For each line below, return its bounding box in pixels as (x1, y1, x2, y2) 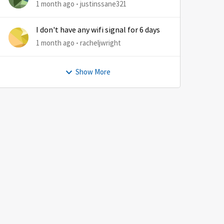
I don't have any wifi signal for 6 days (36, 25, 160, 35)
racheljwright (80, 38, 121, 47)
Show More (75, 67, 111, 76)
